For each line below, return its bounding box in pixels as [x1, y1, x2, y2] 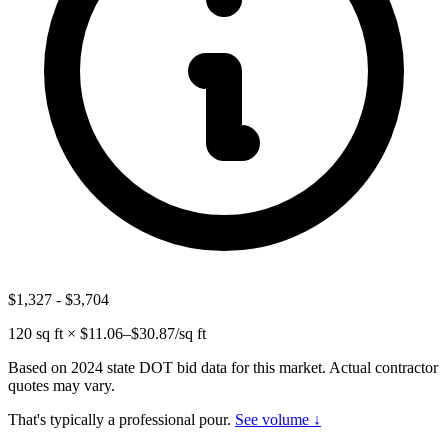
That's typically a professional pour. [8, 411, 231, 429]
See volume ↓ [235, 411, 321, 429]
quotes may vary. [8, 377, 115, 395]
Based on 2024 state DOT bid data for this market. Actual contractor [8, 359, 438, 377]
